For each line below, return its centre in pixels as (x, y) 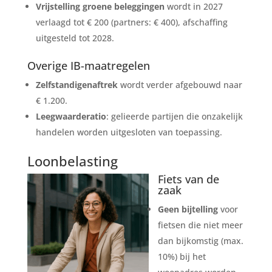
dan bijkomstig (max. (200, 240)
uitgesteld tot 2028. (75, 38)
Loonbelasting (72, 161)
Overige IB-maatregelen (88, 65)
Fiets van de (188, 179)
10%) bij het (182, 256)
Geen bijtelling (188, 209)
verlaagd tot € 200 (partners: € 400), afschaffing (131, 22)
